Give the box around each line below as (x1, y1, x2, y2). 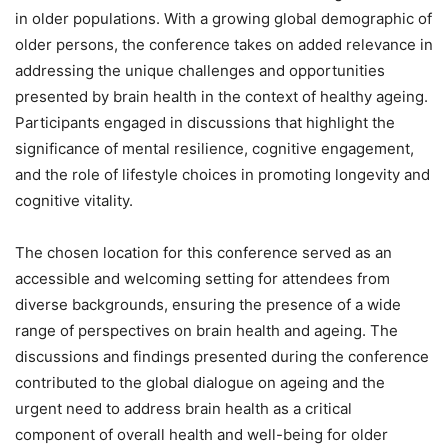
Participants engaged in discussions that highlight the (15, 113, 395, 133)
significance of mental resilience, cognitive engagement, (15, 139, 414, 159)
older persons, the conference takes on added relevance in (15, 35, 433, 55)
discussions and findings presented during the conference (15, 347, 429, 367)
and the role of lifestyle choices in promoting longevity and (15, 165, 430, 185)
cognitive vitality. (15, 191, 133, 211)
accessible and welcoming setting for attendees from (15, 269, 390, 289)
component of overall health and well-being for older (15, 425, 388, 445)
